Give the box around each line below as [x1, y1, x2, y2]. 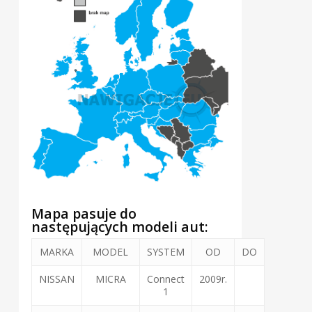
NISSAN [38, 272, 75, 286]
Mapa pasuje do [31, 204, 136, 224]
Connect [146, 272, 185, 286]
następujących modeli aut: [31, 217, 208, 237]
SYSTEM [146, 245, 185, 259]
